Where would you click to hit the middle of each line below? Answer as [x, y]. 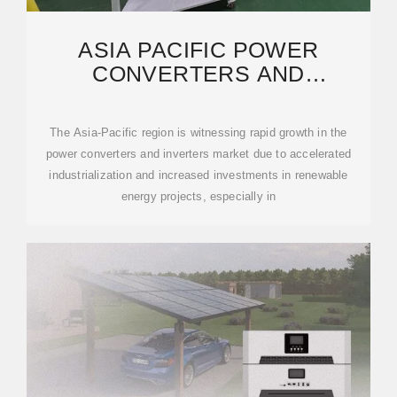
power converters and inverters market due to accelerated [198, 154]
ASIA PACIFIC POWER [198, 50]
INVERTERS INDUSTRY [198, 97]
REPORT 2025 [198, 121]
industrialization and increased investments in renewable [198, 175]
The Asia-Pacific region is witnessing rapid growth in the [198, 132]
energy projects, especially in [198, 196]
